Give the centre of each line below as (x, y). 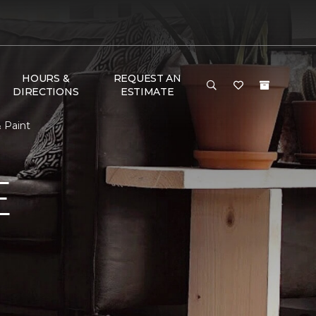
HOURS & (46, 78)
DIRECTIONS (46, 92)
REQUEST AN (147, 78)
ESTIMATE (147, 92)
